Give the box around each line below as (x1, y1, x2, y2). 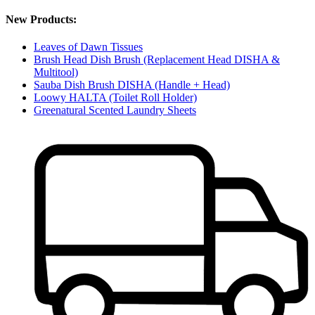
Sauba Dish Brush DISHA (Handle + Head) (34, 79, 230, 91)
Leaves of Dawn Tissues (34, 41, 143, 53)
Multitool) (34, 66, 78, 79)
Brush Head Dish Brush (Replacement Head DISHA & (34, 53, 280, 66)
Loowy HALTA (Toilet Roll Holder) (34, 91, 197, 104)
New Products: (6, 13, 77, 25)
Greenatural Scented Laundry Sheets (34, 104, 196, 117)
